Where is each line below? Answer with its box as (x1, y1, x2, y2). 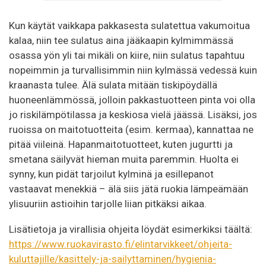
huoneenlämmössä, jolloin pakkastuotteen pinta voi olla (9, 94, 255, 106)
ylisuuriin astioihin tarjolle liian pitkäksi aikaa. (9, 198, 207, 210)
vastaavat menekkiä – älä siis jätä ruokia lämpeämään (9, 183, 248, 195)
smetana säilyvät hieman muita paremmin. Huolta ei (9, 153, 239, 166)
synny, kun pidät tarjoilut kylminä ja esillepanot (9, 168, 214, 180)
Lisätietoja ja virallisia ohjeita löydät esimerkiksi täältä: (9, 223, 252, 235)
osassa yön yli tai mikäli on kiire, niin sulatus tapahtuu (9, 49, 245, 62)
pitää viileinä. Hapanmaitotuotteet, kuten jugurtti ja (9, 138, 233, 151)
